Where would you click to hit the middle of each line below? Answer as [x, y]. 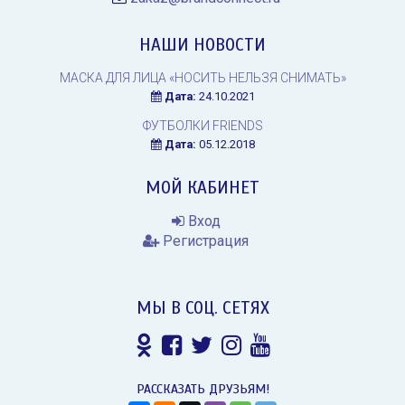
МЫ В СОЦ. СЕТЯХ [202, 307]
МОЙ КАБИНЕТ [202, 187]
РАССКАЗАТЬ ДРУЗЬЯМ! [202, 389]
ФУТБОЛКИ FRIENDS [202, 125]
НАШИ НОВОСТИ [202, 44]
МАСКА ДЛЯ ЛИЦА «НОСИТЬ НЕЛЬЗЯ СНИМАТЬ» [202, 77]
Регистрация [204, 240]
